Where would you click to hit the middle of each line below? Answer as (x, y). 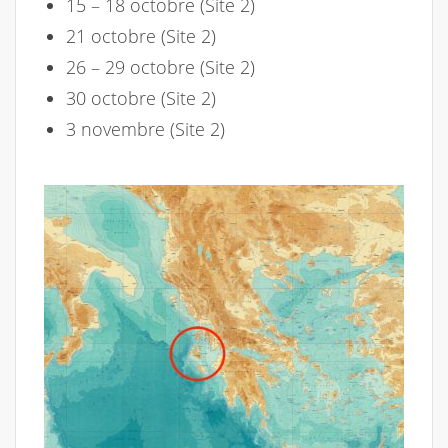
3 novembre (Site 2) (145, 128)
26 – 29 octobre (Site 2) (160, 66)
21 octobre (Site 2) (141, 35)
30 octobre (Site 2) (141, 97)
